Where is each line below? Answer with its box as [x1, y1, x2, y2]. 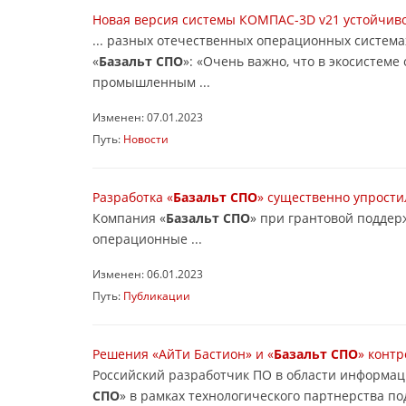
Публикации [123, 288, 190, 303]
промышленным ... [92, 73, 210, 91]
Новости [123, 131, 169, 146]
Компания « [92, 209, 166, 227]
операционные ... [92, 230, 202, 247]
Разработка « [92, 188, 173, 206]
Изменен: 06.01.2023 [92, 266, 203, 281]
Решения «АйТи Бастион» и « [92, 345, 274, 362]
